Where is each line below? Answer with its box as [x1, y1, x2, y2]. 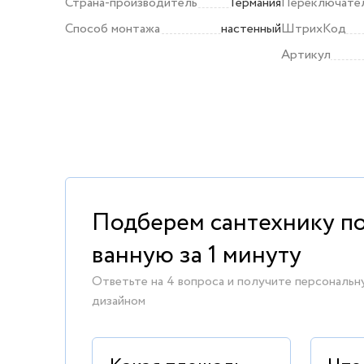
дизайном [92, 292, 145, 310]
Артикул [281, 45, 331, 64]
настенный [221, 19, 282, 38]
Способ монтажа [65, 19, 160, 38]
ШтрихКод [281, 19, 347, 38]
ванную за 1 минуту [92, 237, 301, 274]
